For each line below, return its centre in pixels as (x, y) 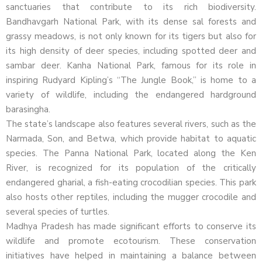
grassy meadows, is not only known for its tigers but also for (131, 37)
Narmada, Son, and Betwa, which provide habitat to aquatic (131, 139)
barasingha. (28, 110)
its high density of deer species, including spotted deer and (131, 51)
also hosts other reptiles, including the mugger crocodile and (131, 197)
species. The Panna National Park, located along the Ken (131, 154)
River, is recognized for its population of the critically (131, 168)
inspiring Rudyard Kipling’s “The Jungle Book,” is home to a (131, 80)
